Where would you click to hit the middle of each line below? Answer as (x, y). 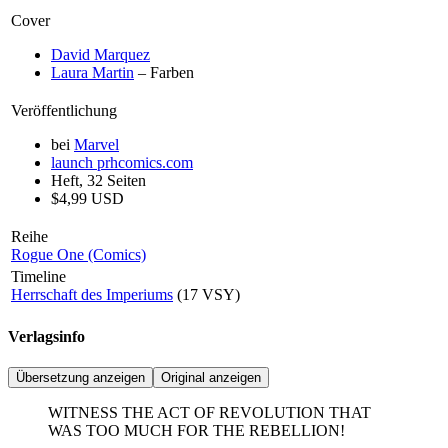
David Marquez (100, 54)
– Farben (164, 72)
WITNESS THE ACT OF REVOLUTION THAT (209, 413)
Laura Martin (92, 72)
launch (72, 162)
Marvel (96, 144)
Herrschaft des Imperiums (92, 294)
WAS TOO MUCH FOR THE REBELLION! (196, 431)
